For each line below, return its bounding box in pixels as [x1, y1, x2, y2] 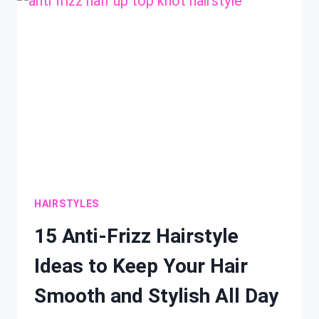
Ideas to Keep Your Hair [34, 254, 248, 278]
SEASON [103, 64, 153, 78]
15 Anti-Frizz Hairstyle [34, 224, 239, 249]
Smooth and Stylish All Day [34, 284, 278, 308]
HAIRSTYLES [34, 198, 99, 210]
